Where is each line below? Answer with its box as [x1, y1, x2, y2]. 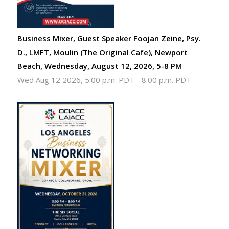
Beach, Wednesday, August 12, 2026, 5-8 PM [17, 61, 182, 72]
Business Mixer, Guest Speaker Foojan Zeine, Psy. [17, 33, 201, 44]
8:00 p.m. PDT [141, 75, 191, 85]
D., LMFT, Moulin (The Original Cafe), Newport [17, 47, 188, 58]
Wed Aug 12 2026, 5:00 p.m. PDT [17, 75, 134, 85]
